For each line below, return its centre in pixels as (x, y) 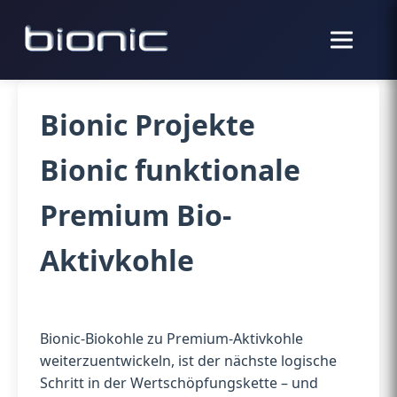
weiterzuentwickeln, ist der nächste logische (188, 360)
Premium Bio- (136, 214)
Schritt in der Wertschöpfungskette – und (179, 382)
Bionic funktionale (170, 169)
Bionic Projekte (148, 124)
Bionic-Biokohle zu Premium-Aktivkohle (171, 338)
